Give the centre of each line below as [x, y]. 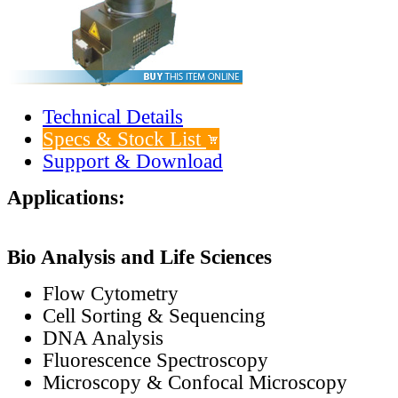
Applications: [66, 197]
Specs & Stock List [124, 139]
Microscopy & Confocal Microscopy [195, 382]
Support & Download [133, 161]
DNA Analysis [103, 338]
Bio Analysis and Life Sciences [139, 257]
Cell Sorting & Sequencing [154, 315]
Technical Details [113, 116]
